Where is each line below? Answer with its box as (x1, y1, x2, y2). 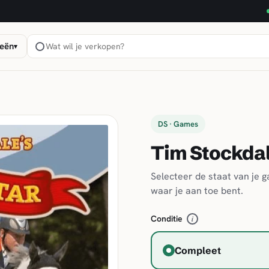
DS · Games (157, 119, 198, 129)
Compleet (174, 244, 221, 256)
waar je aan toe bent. (150, 184, 243, 197)
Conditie (150, 213, 183, 224)
